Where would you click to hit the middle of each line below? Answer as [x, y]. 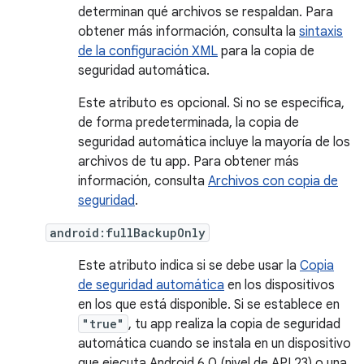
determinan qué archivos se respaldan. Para [206, 12]
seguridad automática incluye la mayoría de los [214, 142]
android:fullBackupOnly [128, 233]
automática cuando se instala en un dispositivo [214, 344]
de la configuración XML [148, 51]
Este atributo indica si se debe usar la [189, 266]
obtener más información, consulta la [188, 32]
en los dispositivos [279, 285]
